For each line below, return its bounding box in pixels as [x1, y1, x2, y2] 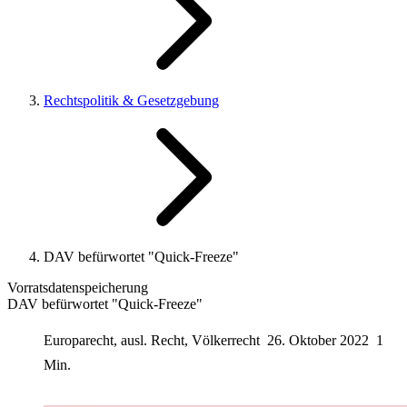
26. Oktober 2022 [267, 332, 369, 348]
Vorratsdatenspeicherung [7, 280, 148, 295]
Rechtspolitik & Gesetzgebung [44, 93, 219, 108]
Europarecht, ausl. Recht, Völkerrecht [44, 332, 263, 348]
